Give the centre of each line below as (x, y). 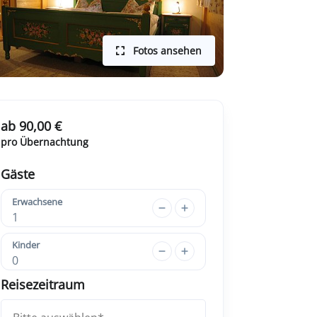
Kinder (26, 245)
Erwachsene (37, 201)
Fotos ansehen (166, 51)
